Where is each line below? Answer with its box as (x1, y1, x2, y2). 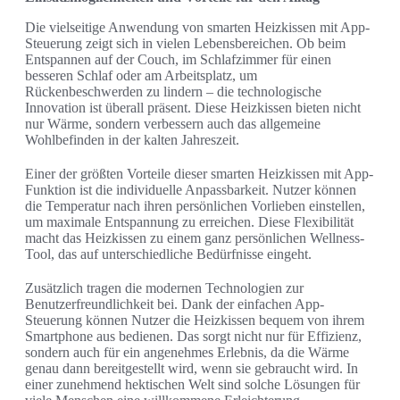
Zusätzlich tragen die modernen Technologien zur (25, 279, 304, 296)
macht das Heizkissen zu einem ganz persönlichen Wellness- (25, 229, 364, 246)
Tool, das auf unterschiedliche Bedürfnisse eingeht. (25, 246, 312, 262)
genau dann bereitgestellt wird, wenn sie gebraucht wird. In (25, 360, 358, 376)
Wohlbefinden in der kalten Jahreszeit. (25, 131, 239, 147)
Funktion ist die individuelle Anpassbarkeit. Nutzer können (25, 181, 356, 197)
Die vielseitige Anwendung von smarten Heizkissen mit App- (25, 19, 370, 35)
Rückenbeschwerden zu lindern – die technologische (25, 83, 321, 99)
